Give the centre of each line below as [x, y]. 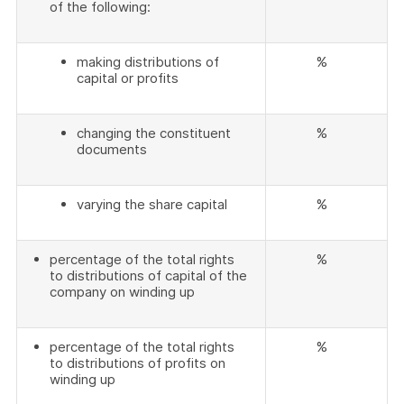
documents [112, 149]
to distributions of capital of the [148, 275]
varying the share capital [152, 204]
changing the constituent [154, 133]
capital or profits [128, 78]
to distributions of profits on [138, 363]
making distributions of [148, 62]
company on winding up [122, 292]
